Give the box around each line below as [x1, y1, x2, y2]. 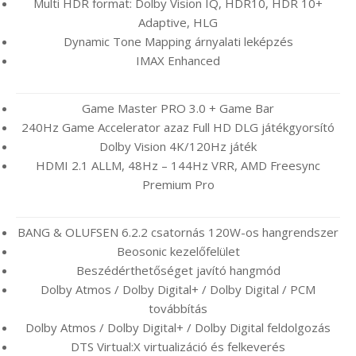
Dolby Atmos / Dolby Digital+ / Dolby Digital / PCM [41, 281, 315, 298]
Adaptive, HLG [138, 14, 218, 31]
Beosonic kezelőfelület [116, 243, 240, 260]
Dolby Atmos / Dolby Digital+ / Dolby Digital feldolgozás [25, 319, 331, 336]
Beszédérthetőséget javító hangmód [75, 262, 281, 279]
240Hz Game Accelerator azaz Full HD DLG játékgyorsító [21, 119, 335, 136]
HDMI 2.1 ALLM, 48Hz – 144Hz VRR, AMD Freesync [36, 157, 320, 174]
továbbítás [149, 300, 207, 317]
